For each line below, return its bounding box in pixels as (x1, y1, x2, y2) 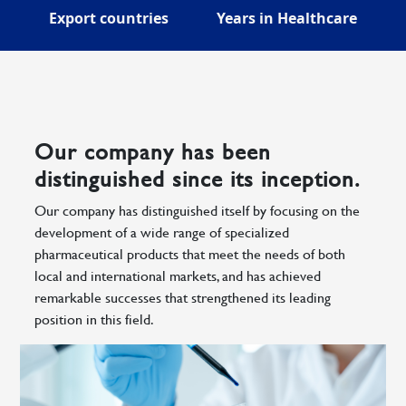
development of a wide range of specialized (34, 221, 290, 243)
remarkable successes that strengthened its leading (34, 286, 332, 308)
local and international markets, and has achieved (34, 265, 322, 286)
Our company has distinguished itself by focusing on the (34, 199, 361, 221)
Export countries (48, 8, 169, 29)
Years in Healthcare (217, 8, 358, 29)
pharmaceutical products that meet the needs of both (34, 243, 346, 265)
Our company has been (34, 136, 272, 168)
